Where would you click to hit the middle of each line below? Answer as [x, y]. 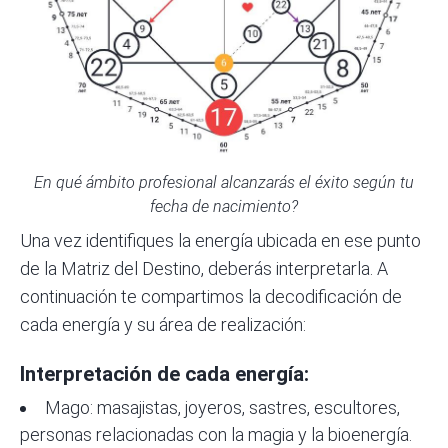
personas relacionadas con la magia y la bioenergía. [216, 435]
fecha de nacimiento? [224, 207]
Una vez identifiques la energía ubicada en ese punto [220, 241]
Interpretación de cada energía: [164, 374]
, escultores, [353, 408]
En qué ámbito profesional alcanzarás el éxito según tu [224, 183]
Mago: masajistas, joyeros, [147, 408]
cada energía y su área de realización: [163, 325]
